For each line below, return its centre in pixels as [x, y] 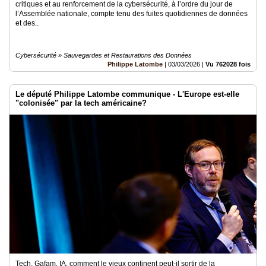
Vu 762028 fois [228, 64]
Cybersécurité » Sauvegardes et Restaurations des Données [104, 55]
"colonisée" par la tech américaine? [81, 103]
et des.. [27, 23]
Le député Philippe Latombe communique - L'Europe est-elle [127, 94]
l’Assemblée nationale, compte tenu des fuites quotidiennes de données [132, 14]
